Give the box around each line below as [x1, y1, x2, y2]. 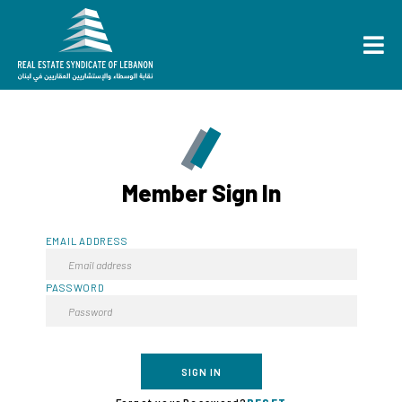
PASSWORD [45, 282, 105, 293]
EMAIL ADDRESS [45, 235, 128, 247]
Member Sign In [121, 178, 281, 206]
